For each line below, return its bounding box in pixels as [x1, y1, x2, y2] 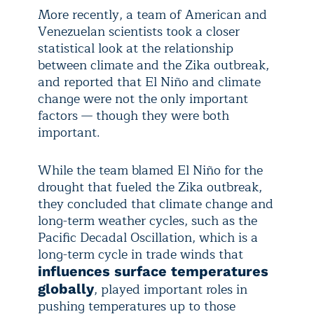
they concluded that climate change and [38, 193, 273, 215]
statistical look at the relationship [38, 38, 233, 60]
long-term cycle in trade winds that [38, 244, 243, 266]
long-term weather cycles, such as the [38, 210, 257, 232]
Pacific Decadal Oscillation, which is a [38, 227, 258, 249]
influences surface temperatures [38, 263, 268, 280]
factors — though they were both [38, 105, 229, 127]
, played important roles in [94, 279, 247, 301]
